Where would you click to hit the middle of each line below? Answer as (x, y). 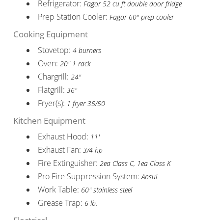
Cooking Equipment (50, 34)
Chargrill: (54, 76)
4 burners (87, 50)
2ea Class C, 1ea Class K (135, 163)
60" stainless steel (106, 190)
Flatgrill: (52, 90)
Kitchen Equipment (49, 120)
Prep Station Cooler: (73, 16)
